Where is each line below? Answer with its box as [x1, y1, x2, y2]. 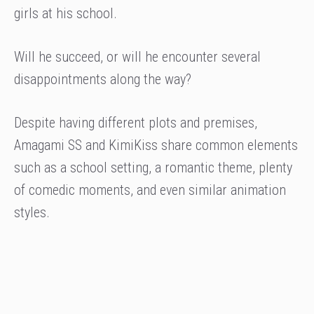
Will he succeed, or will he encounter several [14, 48, 261, 66]
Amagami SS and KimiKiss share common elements [14, 137, 298, 154]
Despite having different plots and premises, [14, 114, 257, 132]
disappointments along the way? [14, 71, 191, 88]
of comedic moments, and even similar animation [14, 182, 286, 199]
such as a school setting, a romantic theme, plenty [14, 159, 292, 177]
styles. [14, 204, 50, 221]
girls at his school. [14, 5, 117, 22]
